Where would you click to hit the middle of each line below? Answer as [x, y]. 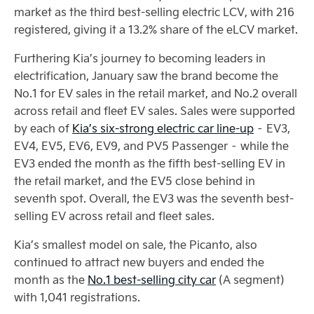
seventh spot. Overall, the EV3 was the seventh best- [154, 198]
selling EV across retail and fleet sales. [114, 216]
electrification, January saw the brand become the [146, 75]
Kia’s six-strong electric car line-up [163, 128]
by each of [43, 128]
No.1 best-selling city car [152, 279]
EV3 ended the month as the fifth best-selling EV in [150, 163]
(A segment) [250, 279]
